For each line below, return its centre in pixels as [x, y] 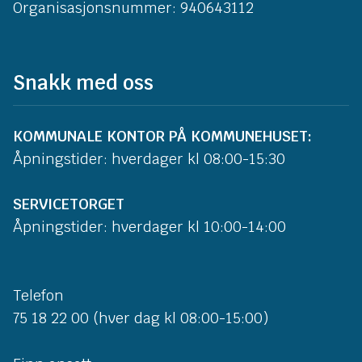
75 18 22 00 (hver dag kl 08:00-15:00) [141, 318]
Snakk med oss [83, 82]
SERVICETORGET [69, 204]
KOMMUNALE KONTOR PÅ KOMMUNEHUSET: [162, 136]
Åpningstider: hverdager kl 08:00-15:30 [149, 158]
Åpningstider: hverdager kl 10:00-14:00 [149, 227]
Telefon [38, 296]
